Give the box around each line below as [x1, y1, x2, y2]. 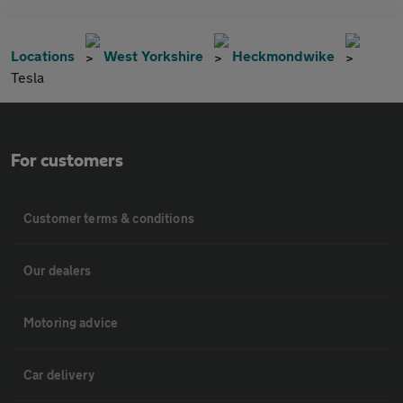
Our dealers [23, 263, 92, 279]
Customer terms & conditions [23, 210, 194, 227]
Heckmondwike [232, 47, 335, 65]
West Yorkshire [103, 47, 203, 65]
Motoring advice [23, 315, 119, 331]
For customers [11, 152, 123, 171]
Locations [11, 47, 75, 65]
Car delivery [23, 367, 94, 383]
